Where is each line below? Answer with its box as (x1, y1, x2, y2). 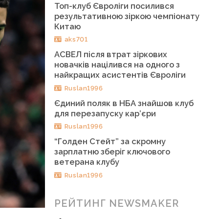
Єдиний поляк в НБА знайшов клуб (54, 98, 194, 108)
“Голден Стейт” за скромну (54, 136, 166, 146)
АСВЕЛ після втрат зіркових (54, 49, 168, 60)
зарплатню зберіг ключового (54, 146, 171, 156)
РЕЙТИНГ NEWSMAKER (54, 197, 179, 210)
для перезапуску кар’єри (54, 108, 156, 118)
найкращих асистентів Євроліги (54, 70, 186, 80)
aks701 (64, 36, 88, 44)
